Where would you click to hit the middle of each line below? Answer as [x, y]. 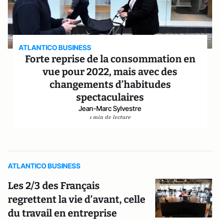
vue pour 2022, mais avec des [110, 72]
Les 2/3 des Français [54, 186]
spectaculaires [110, 97]
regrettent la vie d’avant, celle [77, 199]
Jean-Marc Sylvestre [110, 108]
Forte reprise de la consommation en [110, 59]
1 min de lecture [110, 117]
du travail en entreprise [62, 213]
